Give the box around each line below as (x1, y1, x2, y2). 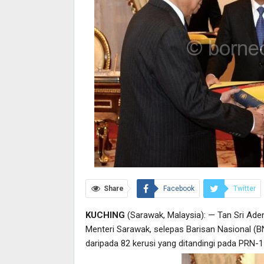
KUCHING (85, 210, 125, 221)
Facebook (163, 184, 194, 193)
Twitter (233, 184, 256, 193)
